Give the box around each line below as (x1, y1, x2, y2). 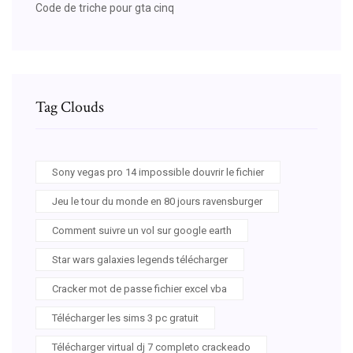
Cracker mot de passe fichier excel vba (52, 282, 227, 295)
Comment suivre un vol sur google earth (52, 224, 232, 236)
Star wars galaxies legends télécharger (52, 253, 228, 266)
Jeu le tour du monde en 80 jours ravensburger (52, 195, 262, 207)
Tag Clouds (35, 96, 104, 117)
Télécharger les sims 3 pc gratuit (52, 311, 199, 324)
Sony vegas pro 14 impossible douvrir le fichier (52, 165, 264, 178)
